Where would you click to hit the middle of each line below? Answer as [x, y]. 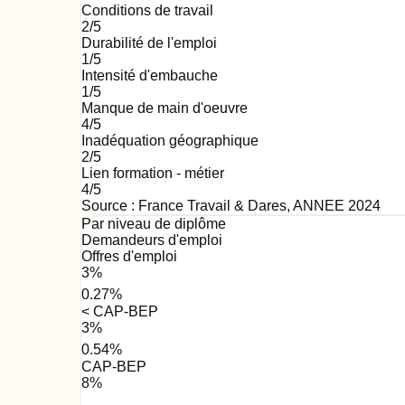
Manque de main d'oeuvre [164, 108]
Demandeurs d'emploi [151, 240]
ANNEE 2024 [336, 206]
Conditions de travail [147, 10]
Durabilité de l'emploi [149, 43]
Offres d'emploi [129, 256]
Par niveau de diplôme [153, 224]
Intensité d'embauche [149, 75]
